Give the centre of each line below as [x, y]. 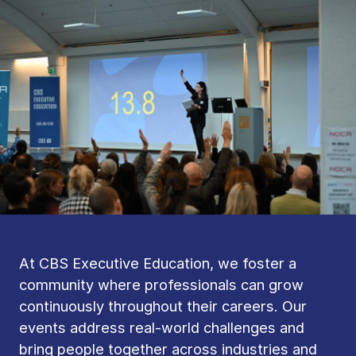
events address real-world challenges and [162, 328]
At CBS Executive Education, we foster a [158, 263]
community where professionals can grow [161, 285]
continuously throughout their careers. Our [163, 306]
